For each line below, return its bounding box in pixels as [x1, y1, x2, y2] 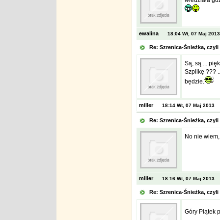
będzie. [184, 78, 204, 85]
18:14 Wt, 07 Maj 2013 [162, 103, 215, 108]
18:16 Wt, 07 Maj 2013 [162, 176, 215, 181]
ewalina [137, 30, 159, 36]
